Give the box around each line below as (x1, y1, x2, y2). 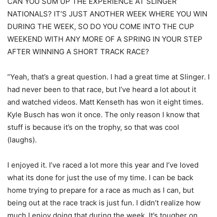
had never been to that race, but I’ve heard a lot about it (7, 84, 196, 94)
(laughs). (7, 135, 37, 144)
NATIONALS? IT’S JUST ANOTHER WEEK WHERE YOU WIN (7, 9, 207, 18)
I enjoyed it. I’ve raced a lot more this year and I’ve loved (7, 160, 199, 170)
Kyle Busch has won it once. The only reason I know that (7, 109, 200, 119)
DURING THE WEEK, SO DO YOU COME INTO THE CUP (7, 21, 194, 31)
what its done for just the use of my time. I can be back (7, 172, 193, 182)
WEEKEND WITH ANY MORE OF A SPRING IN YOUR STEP (7, 34, 202, 44)
